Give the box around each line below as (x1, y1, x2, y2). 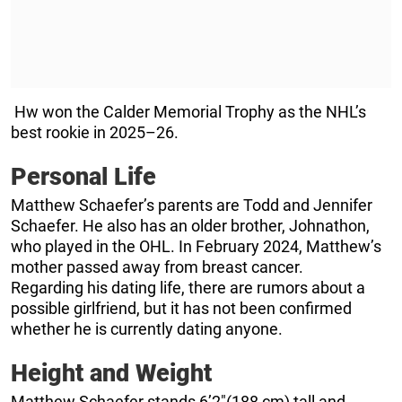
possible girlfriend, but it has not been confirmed (11, 299, 352, 319)
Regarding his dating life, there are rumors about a (11, 278, 365, 298)
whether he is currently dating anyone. (11, 319, 283, 339)
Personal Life (11, 162, 156, 192)
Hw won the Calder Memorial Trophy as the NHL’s (11, 102, 366, 122)
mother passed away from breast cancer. (11, 258, 303, 277)
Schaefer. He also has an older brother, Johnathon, (11, 216, 370, 236)
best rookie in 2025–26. (11, 123, 179, 143)
